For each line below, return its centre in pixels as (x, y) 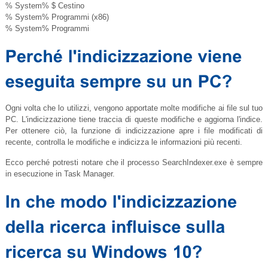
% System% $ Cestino (45, 6)
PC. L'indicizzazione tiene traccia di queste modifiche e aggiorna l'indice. (134, 120)
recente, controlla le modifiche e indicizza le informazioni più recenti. (124, 142)
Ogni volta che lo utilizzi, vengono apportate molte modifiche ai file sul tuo (134, 108)
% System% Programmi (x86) (57, 17)
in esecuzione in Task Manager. (60, 174)
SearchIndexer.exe (195, 163)
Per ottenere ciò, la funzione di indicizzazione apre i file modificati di (134, 131)
